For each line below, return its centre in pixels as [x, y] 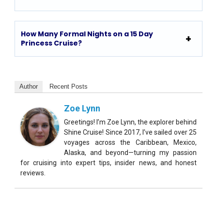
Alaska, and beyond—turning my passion [130, 152]
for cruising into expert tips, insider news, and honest [108, 163]
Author [29, 86]
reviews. [33, 173]
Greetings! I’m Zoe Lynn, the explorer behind [130, 122]
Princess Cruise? [51, 43]
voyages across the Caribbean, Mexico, [130, 142]
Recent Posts [69, 86]
